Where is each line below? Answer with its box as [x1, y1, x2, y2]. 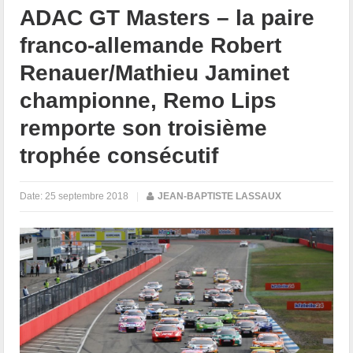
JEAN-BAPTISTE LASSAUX [158, 190, 282, 202]
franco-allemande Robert [20, 32, 282, 58]
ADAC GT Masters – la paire [20, 5, 315, 30]
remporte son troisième [20, 115, 268, 140]
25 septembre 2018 [45, 190, 129, 202]
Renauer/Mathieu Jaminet [20, 60, 290, 85]
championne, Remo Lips [20, 87, 277, 113]
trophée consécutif [20, 143, 219, 168]
